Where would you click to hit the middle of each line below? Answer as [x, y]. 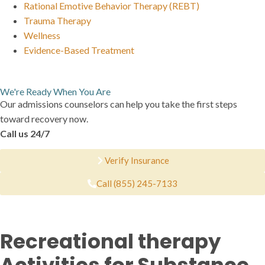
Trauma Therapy [57, 20]
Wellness [42, 35]
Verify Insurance [137, 161]
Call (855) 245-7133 [137, 184]
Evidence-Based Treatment [79, 50]
